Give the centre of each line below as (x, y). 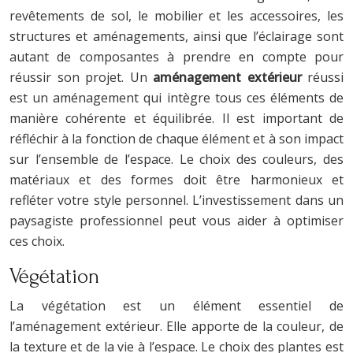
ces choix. (37, 241)
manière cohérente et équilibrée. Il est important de (176, 118)
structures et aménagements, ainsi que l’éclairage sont (176, 36)
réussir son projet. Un (81, 77)
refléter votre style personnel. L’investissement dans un (176, 200)
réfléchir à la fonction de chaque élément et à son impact (176, 138)
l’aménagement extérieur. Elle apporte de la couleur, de (176, 326)
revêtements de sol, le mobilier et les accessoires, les (176, 15)
